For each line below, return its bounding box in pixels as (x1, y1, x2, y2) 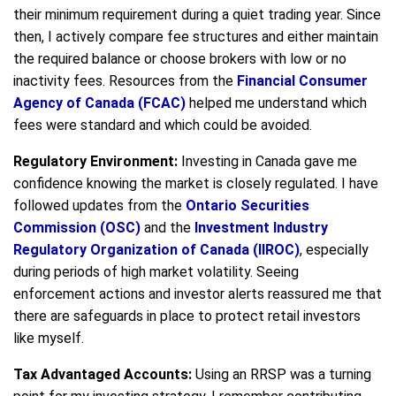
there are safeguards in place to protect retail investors (13, 307, 361, 324)
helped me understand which (186, 94, 367, 111)
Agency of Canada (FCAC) (13, 94, 186, 111)
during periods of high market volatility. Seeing (13, 263, 299, 280)
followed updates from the (13, 196, 186, 214)
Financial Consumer (237, 72, 368, 89)
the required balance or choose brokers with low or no (13, 49, 346, 67)
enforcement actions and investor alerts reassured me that (13, 285, 382, 302)
